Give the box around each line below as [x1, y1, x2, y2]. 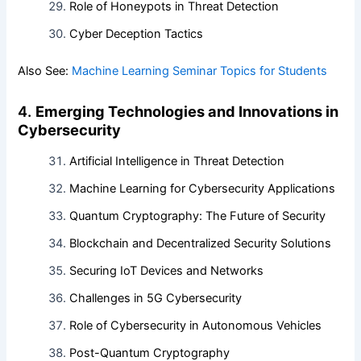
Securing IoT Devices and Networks [69, 263, 264, 279]
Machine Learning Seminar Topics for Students [72, 63, 328, 78]
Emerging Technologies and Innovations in [35, 102, 339, 120]
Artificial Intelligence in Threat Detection [69, 154, 285, 169]
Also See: [18, 63, 73, 78]
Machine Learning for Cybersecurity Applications [69, 181, 336, 197]
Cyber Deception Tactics [69, 26, 204, 41]
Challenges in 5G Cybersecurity [69, 291, 243, 306]
